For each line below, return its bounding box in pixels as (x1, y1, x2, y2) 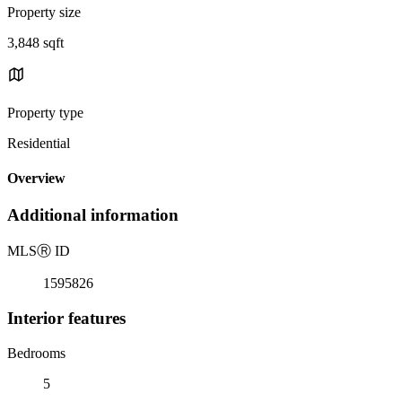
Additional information (7, 205, 179, 225)
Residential (7, 135, 70, 151)
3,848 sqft (7, 34, 64, 50)
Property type (7, 104, 83, 120)
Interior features (7, 308, 126, 328)
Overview (7, 170, 66, 187)
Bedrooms (7, 345, 66, 361)
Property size (7, 4, 81, 20)
